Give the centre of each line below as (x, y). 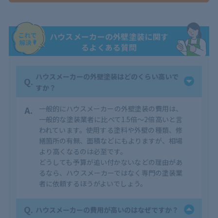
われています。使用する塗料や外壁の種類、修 (111, 130)
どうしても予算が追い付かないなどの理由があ (111, 162)
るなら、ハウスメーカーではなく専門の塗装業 (111, 173)
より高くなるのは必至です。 (83, 151)
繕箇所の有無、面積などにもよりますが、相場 (111, 140)
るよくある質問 (109, 47)
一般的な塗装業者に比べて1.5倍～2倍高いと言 (111, 119)
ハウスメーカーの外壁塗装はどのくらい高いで (107, 76)
